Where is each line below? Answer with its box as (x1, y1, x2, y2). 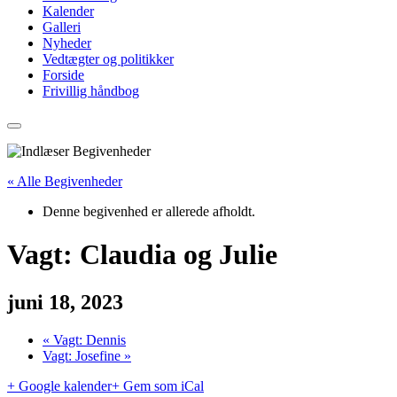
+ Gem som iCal (112, 378, 204, 393)
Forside (43, 67, 84, 82)
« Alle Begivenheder (7, 174, 122, 189)
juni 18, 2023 (7, 290, 123, 314)
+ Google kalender (7, 378, 112, 393)
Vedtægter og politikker (43, 51, 174, 66)
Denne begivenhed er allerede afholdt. (43, 204, 255, 219)
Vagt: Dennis (50, 331, 126, 347)
